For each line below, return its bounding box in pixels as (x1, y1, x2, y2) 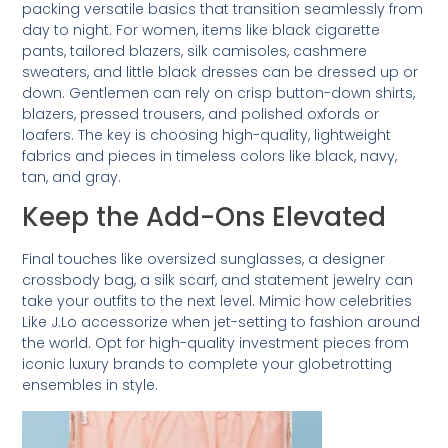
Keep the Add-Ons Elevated (22, 199, 387, 236)
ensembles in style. (22, 375, 159, 396)
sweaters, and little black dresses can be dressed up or (22, 61, 419, 82)
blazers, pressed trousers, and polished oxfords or (22, 103, 380, 124)
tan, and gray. (22, 166, 122, 187)
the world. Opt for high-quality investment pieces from (22, 333, 410, 354)
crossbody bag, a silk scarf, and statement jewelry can (22, 270, 414, 291)
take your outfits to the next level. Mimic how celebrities (22, 291, 413, 312)
